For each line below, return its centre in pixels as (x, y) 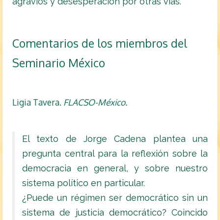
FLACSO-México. (94, 102)
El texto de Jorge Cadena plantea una (115, 139)
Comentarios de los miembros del (100, 43)
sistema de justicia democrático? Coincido (115, 213)
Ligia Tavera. (37, 102)
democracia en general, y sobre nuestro (115, 168)
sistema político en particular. (83, 183)
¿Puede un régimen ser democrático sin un (115, 198)
